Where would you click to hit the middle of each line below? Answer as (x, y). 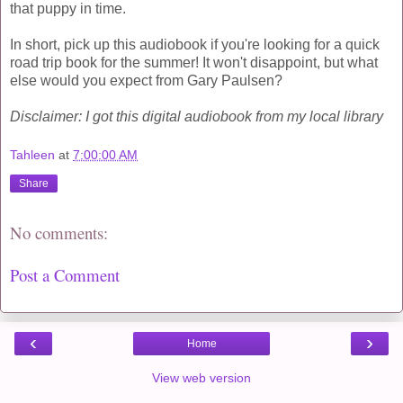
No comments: (59, 233)
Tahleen (32, 155)
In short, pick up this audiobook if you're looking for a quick (195, 44)
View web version (201, 378)
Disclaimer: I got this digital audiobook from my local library (197, 116)
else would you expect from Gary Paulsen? (146, 80)
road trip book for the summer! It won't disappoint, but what (194, 62)
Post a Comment (65, 274)
